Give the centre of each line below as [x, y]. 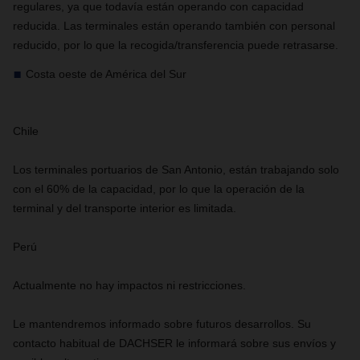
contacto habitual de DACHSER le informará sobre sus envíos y [174, 343]
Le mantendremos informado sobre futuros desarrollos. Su [162, 324]
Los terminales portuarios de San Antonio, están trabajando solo [176, 170]
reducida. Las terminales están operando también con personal [174, 26]
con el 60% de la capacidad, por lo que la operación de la [159, 189]
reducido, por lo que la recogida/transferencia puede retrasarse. [176, 45]
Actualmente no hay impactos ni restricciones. [129, 285]
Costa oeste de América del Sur [106, 74]
